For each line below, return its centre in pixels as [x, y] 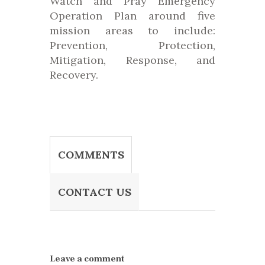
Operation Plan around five [132, 16]
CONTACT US [94, 192]
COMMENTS [91, 155]
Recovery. [74, 75]
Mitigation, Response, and [132, 60]
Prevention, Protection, [132, 46]
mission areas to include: [132, 31]
